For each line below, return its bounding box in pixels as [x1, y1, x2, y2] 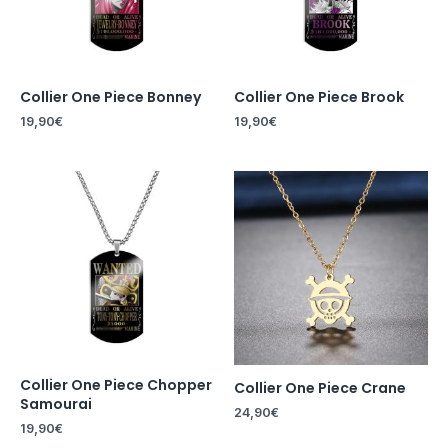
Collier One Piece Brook [234, 86, 404, 107]
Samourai [20, 394, 92, 414]
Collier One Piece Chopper [20, 375, 212, 395]
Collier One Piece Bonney [20, 86, 201, 107]
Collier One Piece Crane [234, 378, 406, 398]
